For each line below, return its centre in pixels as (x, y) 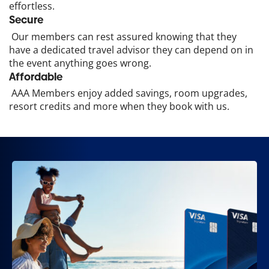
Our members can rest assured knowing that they (123, 36)
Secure (26, 20)
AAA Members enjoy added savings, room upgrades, (128, 93)
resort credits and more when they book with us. (119, 107)
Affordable (36, 77)
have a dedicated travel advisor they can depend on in (131, 50)
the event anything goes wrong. (80, 63)
